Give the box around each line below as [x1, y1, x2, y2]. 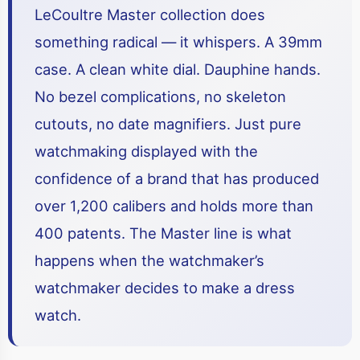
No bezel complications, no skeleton [35, 88, 286, 105]
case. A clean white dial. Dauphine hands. [35, 60, 321, 78]
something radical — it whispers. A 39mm [35, 33, 322, 51]
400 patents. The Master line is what [35, 224, 292, 242]
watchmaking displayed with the [35, 142, 258, 160]
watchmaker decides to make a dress [35, 279, 295, 297]
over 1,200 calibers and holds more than [35, 197, 313, 215]
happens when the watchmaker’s [35, 252, 264, 269]
